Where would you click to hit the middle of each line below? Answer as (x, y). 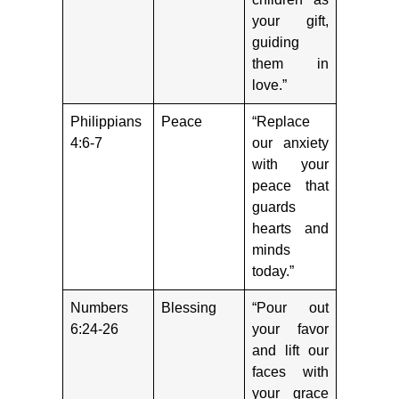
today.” (273, 272)
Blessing (189, 308)
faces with (290, 372)
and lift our (290, 351)
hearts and (290, 229)
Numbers (99, 308)
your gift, (290, 21)
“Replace (281, 122)
